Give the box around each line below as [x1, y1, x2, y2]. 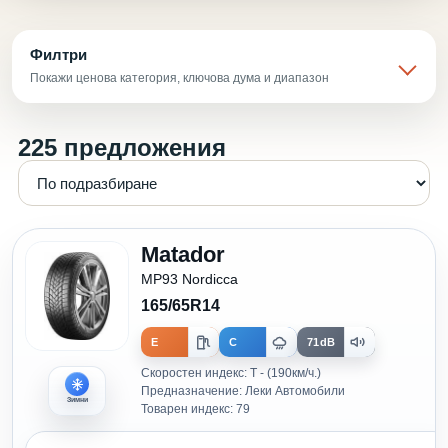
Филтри [30, 46, 87, 63]
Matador [141, 242, 225, 267]
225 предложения [18, 134, 226, 161]
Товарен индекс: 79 [141, 402, 250, 416]
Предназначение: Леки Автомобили [141, 384, 345, 398]
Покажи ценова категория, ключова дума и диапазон [30, 71, 329, 85]
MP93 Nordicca [141, 271, 238, 287]
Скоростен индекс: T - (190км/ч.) [141, 366, 321, 380]
